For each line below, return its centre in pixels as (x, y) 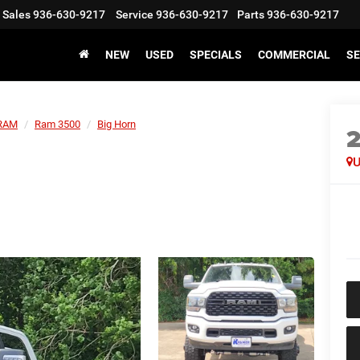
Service (135, 15)
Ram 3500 (57, 124)
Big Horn (117, 124)
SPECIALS (216, 54)
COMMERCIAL (294, 54)
